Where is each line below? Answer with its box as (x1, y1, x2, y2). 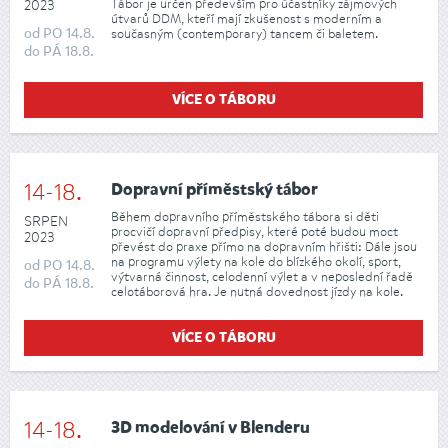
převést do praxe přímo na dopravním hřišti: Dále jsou (111, 237, 417, 255)
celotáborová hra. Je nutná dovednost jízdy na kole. (111, 282, 403, 300)
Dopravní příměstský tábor (111, 182, 318, 200)
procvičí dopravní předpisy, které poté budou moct (111, 222, 398, 240)
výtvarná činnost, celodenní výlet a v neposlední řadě (111, 267, 413, 285)
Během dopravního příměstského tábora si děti (111, 207, 379, 225)
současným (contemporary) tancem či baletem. (111, 24, 378, 42)
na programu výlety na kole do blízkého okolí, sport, (111, 252, 401, 270)
